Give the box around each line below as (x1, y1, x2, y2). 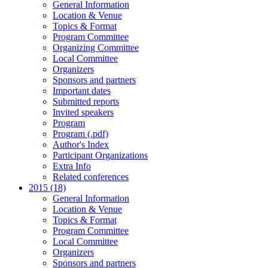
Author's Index (53, 139, 109, 150)
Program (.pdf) (53, 129, 108, 139)
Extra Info (53, 161, 91, 171)
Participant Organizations (53, 150, 148, 160)
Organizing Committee (53, 42, 139, 53)
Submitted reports (53, 96, 119, 106)
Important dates (53, 86, 111, 96)
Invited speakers (53, 107, 114, 117)
